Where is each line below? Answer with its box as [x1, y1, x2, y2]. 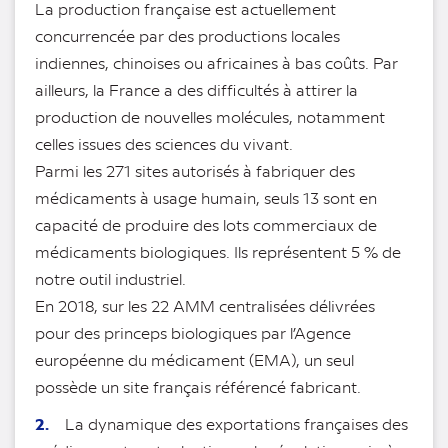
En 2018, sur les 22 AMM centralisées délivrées [35, 295, 375, 317]
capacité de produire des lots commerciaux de [35, 214, 377, 236]
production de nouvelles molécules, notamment [35, 106, 385, 128]
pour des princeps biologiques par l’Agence [35, 322, 351, 344]
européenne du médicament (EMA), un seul [35, 349, 354, 371]
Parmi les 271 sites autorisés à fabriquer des [35, 160, 355, 182]
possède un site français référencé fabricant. [35, 376, 361, 398]
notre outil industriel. [35, 268, 186, 290]
